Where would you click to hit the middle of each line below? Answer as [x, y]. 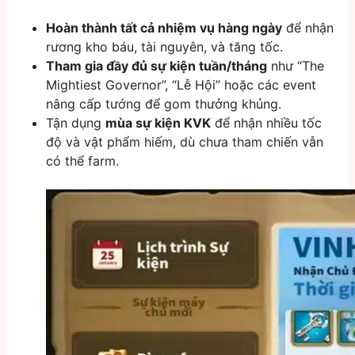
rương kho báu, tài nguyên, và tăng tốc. [164, 47]
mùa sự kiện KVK [158, 123]
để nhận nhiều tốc [266, 123]
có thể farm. [82, 161]
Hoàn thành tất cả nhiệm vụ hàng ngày [164, 28]
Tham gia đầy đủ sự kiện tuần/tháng [157, 66]
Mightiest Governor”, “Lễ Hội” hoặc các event [181, 85]
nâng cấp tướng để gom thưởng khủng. [164, 104]
